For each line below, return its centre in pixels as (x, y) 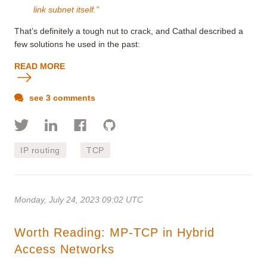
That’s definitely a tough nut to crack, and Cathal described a (129, 31)
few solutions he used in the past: (77, 44)
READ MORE (40, 66)
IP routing (40, 150)
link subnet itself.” (66, 9)
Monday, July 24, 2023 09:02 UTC (79, 199)
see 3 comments (61, 97)
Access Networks (64, 249)
